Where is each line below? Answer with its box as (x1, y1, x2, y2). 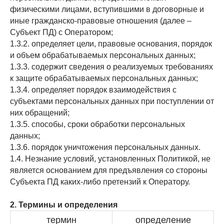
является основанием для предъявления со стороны (10, 166, 207, 174)
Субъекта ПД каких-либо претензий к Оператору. (10, 177, 190, 186)
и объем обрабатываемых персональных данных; (10, 51, 195, 59)
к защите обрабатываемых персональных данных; (10, 74, 198, 82)
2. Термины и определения (10, 200, 117, 209)
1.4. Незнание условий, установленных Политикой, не (10, 154, 210, 163)
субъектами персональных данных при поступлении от (10, 97, 214, 105)
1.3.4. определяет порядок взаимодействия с (10, 85, 176, 94)
